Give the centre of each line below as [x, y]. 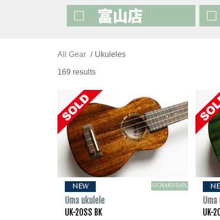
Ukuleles [110, 54]
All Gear [72, 54]
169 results [77, 72]
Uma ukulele [85, 200]
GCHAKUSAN [170, 185]
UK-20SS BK [83, 212]
